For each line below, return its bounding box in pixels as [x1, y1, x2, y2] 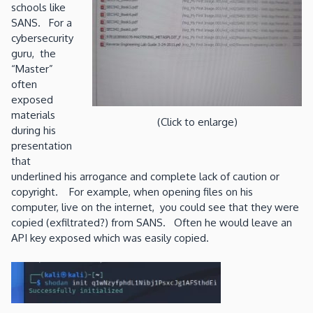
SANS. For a [11, 16, 72, 30]
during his [11, 124, 56, 138]
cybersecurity [11, 31, 73, 45]
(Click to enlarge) [156, 115, 238, 129]
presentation [11, 139, 72, 153]
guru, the [11, 47, 56, 61]
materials [11, 108, 55, 122]
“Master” [11, 62, 53, 76]
